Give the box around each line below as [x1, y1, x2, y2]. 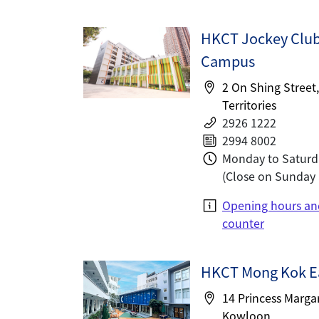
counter [222, 214, 264, 231]
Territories [222, 96, 276, 113]
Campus [201, 51, 255, 71]
